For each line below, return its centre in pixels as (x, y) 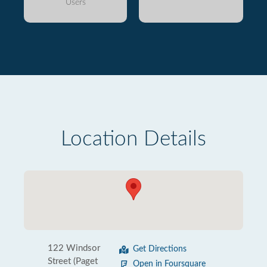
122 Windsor (74, 248)
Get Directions (160, 249)
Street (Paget (73, 261)
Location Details (133, 139)
